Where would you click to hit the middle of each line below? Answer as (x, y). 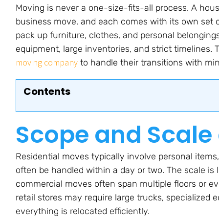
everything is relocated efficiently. (83, 211)
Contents (47, 91)
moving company (47, 62)
